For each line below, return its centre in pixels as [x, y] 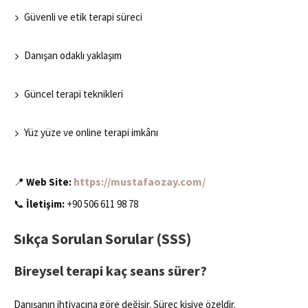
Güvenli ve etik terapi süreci [83, 17]
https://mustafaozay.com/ [140, 182]
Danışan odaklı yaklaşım [73, 56]
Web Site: [49, 182]
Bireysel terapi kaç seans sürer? [110, 271]
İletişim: [45, 204]
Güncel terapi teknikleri [74, 94]
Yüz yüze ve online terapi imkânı [91, 133]
